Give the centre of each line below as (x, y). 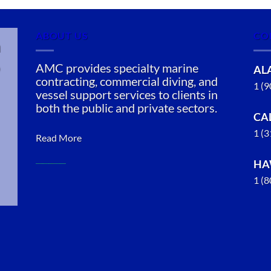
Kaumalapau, (63, 231)
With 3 (50, 261)
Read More (59, 137)
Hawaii (50, 246)
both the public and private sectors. (126, 107)
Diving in (54, 216)
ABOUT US (62, 36)
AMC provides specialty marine (117, 67)
